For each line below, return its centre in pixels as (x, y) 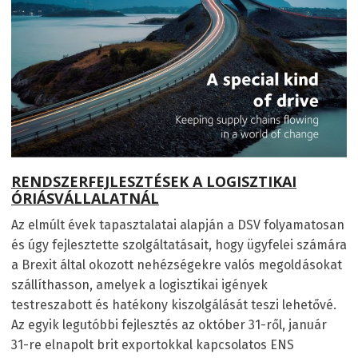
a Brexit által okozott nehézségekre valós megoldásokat (177, 265)
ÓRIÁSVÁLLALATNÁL (85, 198)
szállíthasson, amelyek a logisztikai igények (139, 284)
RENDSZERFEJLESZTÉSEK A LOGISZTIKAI (154, 181)
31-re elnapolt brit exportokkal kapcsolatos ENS (153, 344)
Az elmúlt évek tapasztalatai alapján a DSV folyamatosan (178, 225)
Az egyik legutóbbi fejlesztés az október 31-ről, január (169, 324)
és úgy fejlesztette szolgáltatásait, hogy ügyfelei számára (179, 245)
